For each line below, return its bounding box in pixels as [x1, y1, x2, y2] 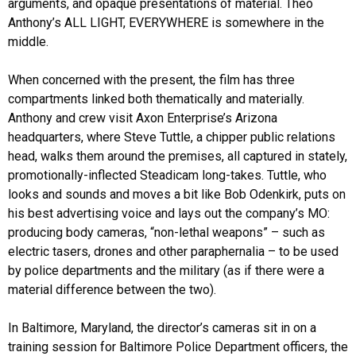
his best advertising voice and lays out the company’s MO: [8, 205, 330, 221]
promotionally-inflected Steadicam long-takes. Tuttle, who [8, 167, 327, 183]
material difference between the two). [8, 281, 216, 297]
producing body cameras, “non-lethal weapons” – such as [8, 224, 325, 240]
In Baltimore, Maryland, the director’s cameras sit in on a [8, 319, 316, 335]
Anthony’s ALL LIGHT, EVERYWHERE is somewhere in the [8, 14, 324, 30]
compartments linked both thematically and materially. [8, 91, 304, 106]
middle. [8, 33, 48, 49]
